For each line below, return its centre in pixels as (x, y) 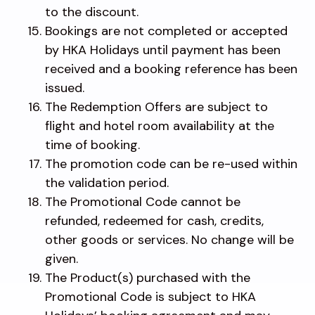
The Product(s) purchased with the (148, 277)
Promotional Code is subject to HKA (150, 296)
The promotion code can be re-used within (171, 163)
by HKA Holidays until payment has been (163, 50)
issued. (65, 88)
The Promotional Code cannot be (143, 201)
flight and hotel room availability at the (160, 126)
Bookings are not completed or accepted (166, 31)
